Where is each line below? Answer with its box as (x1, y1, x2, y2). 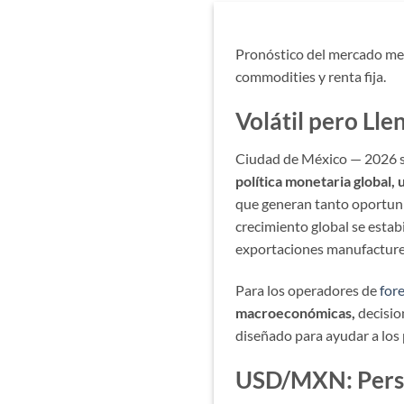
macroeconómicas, (235, 304, 355, 322)
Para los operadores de (235, 281, 380, 299)
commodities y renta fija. (235, 67, 386, 85)
